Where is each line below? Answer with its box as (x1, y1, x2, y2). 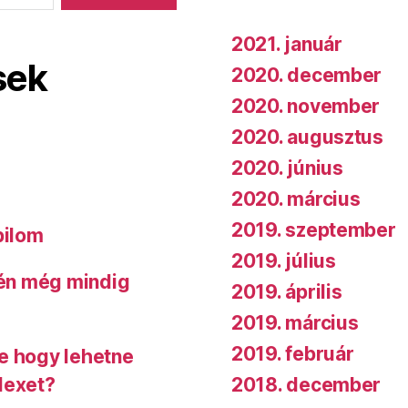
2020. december (231, 63, 382, 87)
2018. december (231, 372, 382, 396)
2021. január (231, 32, 342, 56)
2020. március (231, 187, 361, 210)
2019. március (231, 311, 359, 334)
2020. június (231, 156, 343, 179)
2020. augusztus (231, 125, 383, 148)
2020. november (231, 94, 381, 117)
